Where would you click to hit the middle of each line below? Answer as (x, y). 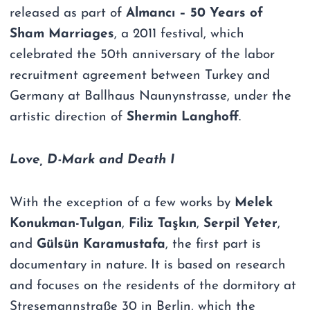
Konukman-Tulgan (66, 224)
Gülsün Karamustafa (101, 244)
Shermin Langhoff (183, 117)
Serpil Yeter (241, 224)
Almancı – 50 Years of (195, 13)
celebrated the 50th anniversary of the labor (143, 55)
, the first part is (213, 244)
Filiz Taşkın (163, 224)
